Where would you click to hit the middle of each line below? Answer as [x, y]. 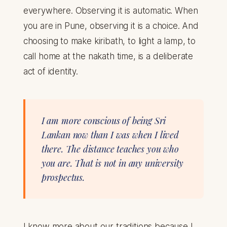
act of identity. [50, 72]
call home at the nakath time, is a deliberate [108, 56]
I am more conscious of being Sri [104, 121]
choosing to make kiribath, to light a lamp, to [109, 41]
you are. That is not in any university [112, 163]
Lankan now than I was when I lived [110, 135]
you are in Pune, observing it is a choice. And [111, 26]
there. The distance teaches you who [110, 149]
